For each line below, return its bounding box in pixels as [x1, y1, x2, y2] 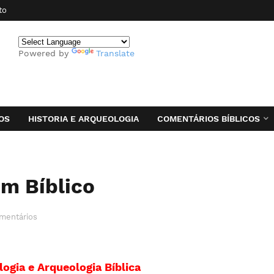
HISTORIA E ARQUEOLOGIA [28, 114, 139, 124]
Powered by [18, 48, 72, 58]
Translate [96, 48, 135, 58]
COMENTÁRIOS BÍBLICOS [157, 114, 260, 124]
